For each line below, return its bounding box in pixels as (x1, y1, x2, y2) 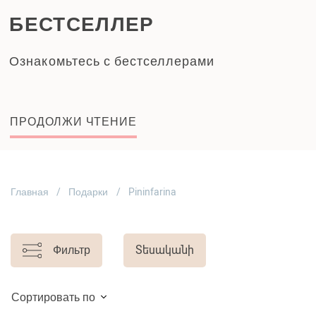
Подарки (68, 186, 109, 197)
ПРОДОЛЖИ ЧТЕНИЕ (10, 114, 137, 128)
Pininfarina (128, 186, 176, 197)
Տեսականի (135, 243, 194, 257)
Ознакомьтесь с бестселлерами (9, 53, 214, 68)
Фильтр (52, 243, 90, 257)
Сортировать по (11, 290, 95, 304)
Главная (11, 186, 49, 197)
